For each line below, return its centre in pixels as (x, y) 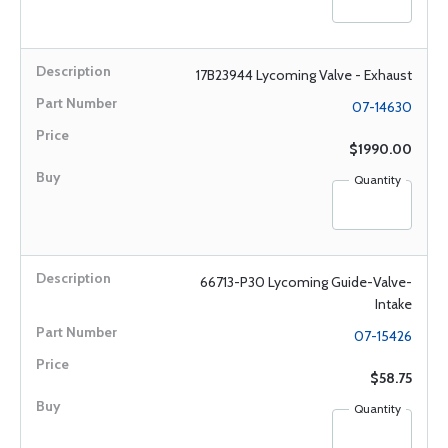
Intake (393, 304)
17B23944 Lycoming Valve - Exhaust (304, 75)
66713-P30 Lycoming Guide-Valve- (306, 282)
